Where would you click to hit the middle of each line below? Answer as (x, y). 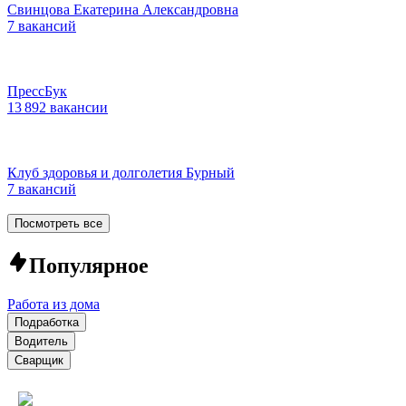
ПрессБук (37, 91)
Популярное (89, 265)
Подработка (47, 322)
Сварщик (39, 360)
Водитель (41, 341)
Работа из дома (53, 304)
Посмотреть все (58, 223)
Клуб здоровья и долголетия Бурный (121, 172)
